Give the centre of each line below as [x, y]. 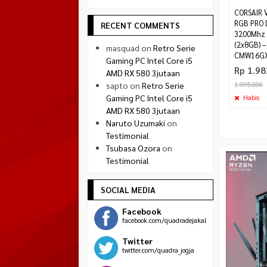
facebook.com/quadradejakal [164, 220]
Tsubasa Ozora [133, 148]
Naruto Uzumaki [136, 123]
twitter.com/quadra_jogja [158, 250]
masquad [123, 48]
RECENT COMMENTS [140, 25]
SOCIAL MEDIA [128, 190]
